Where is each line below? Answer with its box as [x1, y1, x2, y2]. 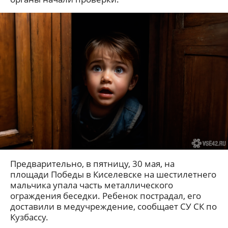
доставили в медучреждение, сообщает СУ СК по [10, 200, 217, 212]
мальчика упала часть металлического [10, 179, 173, 191]
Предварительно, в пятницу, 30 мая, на [10, 157, 175, 169]
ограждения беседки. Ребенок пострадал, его [10, 189, 201, 202]
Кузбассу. [10, 211, 48, 223]
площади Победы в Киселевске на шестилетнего [10, 168, 216, 180]
